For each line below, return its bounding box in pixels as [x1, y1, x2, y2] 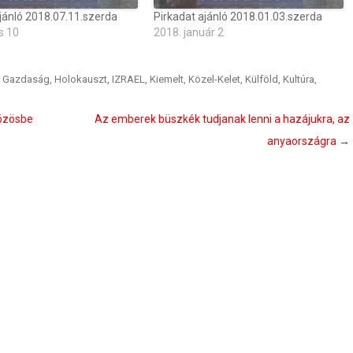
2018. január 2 [154, 26, 225, 39]
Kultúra [283, 73, 314, 85]
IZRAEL [112, 73, 145, 85]
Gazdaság [2, 73, 50, 85]
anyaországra [267, 135, 339, 147]
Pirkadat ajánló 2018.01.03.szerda [154, 10, 323, 23]
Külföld [245, 73, 278, 85]
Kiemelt [150, 73, 184, 85]
